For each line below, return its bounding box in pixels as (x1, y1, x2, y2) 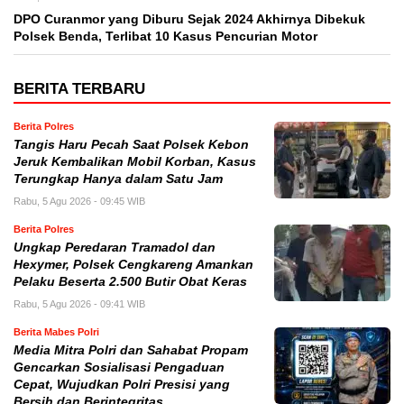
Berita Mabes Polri (14, 326, 99, 337)
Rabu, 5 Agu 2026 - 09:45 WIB (14, 195, 145, 207)
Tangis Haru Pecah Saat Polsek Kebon (14, 137, 249, 151)
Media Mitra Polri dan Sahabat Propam (14, 343, 248, 357)
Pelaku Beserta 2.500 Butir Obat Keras (14, 274, 247, 289)
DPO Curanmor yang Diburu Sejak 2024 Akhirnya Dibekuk (14, 12, 365, 26)
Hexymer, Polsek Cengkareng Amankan (14, 257, 253, 271)
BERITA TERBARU (14, 79, 145, 97)
